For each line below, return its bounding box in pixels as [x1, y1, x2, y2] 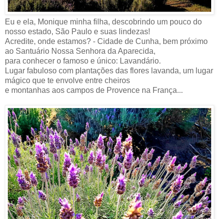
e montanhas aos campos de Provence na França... [5, 86, 183, 95]
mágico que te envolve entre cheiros [5, 76, 130, 85]
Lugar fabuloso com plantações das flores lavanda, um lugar [5, 66, 213, 75]
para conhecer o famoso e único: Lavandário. [5, 57, 161, 66]
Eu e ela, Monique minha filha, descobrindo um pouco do [5, 18, 202, 26]
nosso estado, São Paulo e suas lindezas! [5, 27, 150, 36]
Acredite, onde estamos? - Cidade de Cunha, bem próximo [5, 37, 208, 46]
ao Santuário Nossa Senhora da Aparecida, [5, 47, 155, 56]
